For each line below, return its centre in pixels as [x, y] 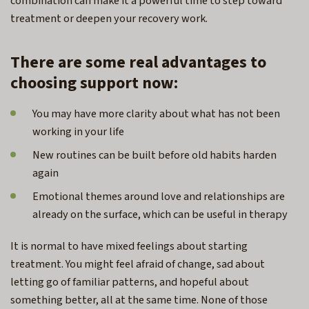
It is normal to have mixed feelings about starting [129, 246]
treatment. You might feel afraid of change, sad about [138, 264]
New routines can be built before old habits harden [154, 155]
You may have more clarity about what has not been [156, 113]
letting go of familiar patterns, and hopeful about [130, 282]
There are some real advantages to [138, 62]
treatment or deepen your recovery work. [111, 18]
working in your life [80, 131]
